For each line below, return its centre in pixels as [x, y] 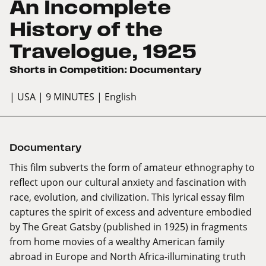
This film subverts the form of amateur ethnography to [132, 167]
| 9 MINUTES [66, 97]
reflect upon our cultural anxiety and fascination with [128, 182]
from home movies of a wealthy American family [117, 242]
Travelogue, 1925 [103, 51]
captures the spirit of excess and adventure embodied [131, 212]
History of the [86, 29]
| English [117, 97]
